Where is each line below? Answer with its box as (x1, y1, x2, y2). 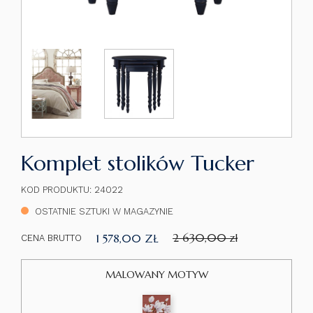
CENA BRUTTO (21, 233, 82, 243)
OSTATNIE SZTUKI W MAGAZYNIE (32, 206, 173, 217)
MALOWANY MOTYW (105, 268, 208, 281)
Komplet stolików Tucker (21, 150, 254, 176)
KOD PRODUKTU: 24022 (21, 184, 123, 195)
